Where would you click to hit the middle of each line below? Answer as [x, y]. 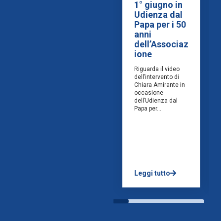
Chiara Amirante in [160, 85]
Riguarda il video [157, 69]
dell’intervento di [157, 77]
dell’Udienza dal [156, 101]
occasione [149, 93]
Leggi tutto [152, 173]
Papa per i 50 [160, 25]
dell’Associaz [162, 44]
